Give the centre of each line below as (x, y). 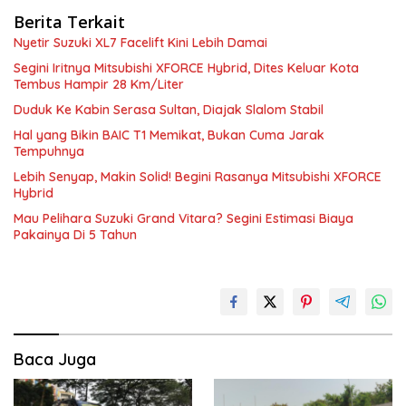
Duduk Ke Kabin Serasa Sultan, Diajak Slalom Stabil (169, 110)
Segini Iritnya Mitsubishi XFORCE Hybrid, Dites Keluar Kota (186, 68)
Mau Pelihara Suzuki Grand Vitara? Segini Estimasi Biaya (184, 219)
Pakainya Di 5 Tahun (75, 235)
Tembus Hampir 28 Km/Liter (99, 85)
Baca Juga (55, 360)
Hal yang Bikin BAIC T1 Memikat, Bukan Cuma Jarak (169, 135)
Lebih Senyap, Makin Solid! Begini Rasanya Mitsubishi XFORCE (198, 177)
